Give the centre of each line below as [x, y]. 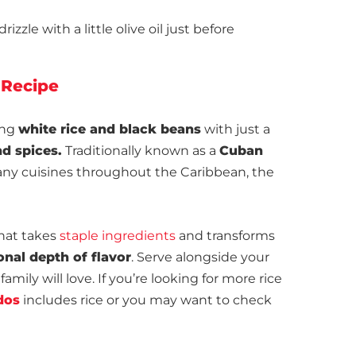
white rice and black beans [110, 129]
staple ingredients [118, 236]
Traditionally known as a [141, 151]
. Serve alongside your [200, 257]
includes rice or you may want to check [146, 300]
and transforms [225, 236]
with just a [236, 129]
